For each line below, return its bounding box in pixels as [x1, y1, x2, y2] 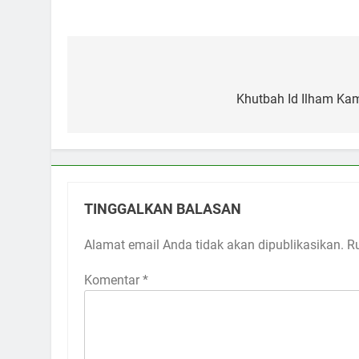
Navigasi [83, 63, 157, 85]
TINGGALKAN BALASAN [84, 201, 241, 217]
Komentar [84, 272, 143, 288]
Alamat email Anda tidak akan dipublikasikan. [84, 237, 344, 252]
